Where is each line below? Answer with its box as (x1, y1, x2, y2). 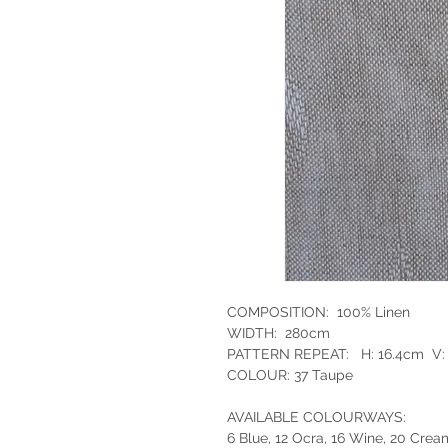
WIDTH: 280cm (227, 325, 330, 342)
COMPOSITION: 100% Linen (227, 304, 410, 321)
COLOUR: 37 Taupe (227, 367, 353, 384)
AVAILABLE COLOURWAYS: (227, 409, 406, 426)
